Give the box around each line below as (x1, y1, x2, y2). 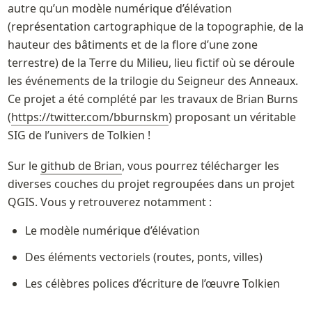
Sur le (7, 158, 40, 174)
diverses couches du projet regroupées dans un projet (7, 176, 295, 192)
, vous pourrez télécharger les (121, 158, 279, 174)
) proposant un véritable (168, 109, 296, 125)
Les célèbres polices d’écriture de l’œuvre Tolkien (25, 276, 281, 292)
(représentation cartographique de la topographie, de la (7, 19, 304, 35)
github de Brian (40, 158, 122, 174)
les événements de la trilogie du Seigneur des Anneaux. (7, 73, 298, 89)
